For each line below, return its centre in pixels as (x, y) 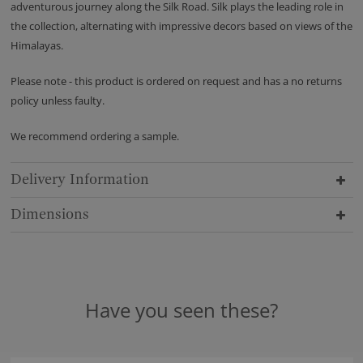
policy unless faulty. (57, 101)
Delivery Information (79, 180)
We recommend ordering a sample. (96, 137)
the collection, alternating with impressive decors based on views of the (181, 26)
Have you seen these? (181, 310)
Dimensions (49, 215)
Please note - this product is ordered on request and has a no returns (176, 81)
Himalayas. (36, 46)
